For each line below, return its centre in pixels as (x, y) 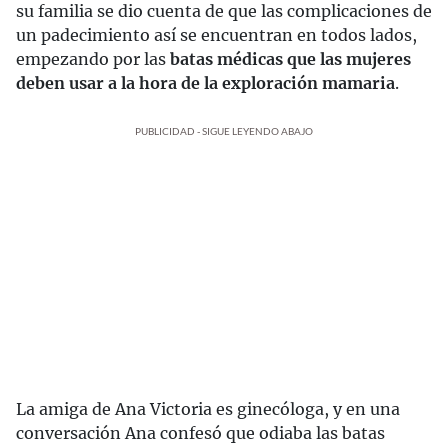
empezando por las (93, 59)
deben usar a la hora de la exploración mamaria (205, 83)
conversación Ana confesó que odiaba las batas (200, 433)
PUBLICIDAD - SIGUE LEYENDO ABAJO (224, 131)
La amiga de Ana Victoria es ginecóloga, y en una (208, 409)
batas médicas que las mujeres (290, 59)
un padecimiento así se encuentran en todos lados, (216, 35)
